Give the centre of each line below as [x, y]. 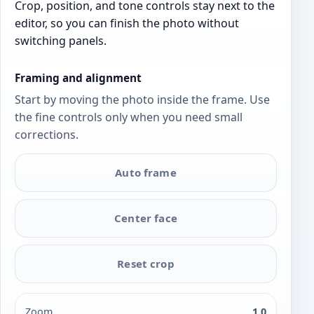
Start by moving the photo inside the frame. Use [142, 99]
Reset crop [146, 263]
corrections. [47, 134]
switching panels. [61, 40]
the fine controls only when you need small [129, 117]
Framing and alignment [78, 78]
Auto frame [146, 173]
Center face [146, 218]
